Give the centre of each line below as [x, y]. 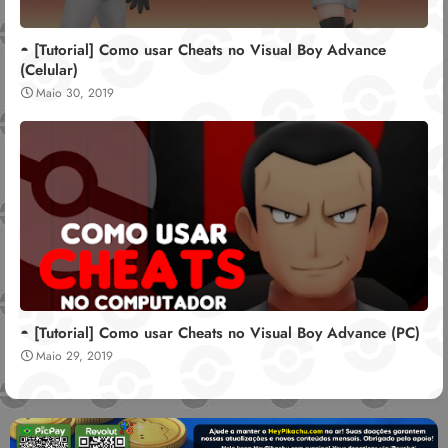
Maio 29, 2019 [74, 355]
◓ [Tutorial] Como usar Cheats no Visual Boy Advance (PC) [220, 332]
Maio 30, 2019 [75, 92]
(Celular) [49, 69]
